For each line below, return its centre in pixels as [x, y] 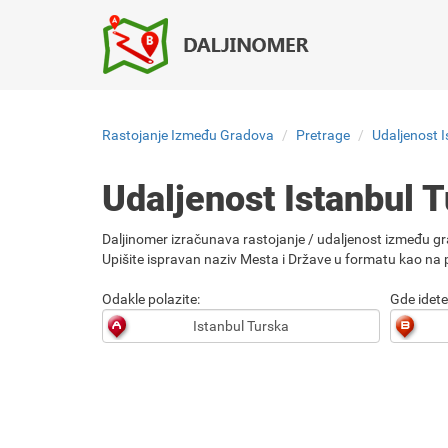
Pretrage [323, 135]
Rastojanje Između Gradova [188, 135]
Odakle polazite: [151, 299]
